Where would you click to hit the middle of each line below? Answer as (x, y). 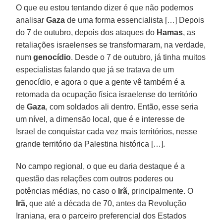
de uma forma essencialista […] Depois (135, 20)
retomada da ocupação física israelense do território (107, 94)
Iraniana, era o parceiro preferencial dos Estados (101, 216)
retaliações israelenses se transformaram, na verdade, (111, 45)
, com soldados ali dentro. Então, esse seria (122, 107)
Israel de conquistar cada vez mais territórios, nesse (107, 131)
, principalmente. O (161, 191)
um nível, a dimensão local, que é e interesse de (101, 119)
